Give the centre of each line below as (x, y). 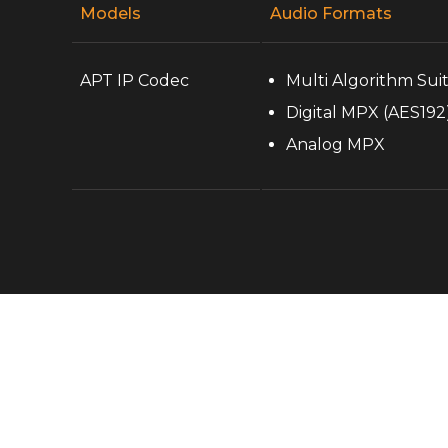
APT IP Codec (134, 80)
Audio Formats (333, 13)
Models (110, 13)
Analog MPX (337, 144)
